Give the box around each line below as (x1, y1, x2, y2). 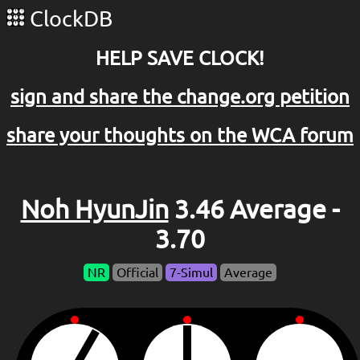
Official (117, 265, 158, 280)
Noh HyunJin (20, 194, 169, 224)
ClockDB (25, 6, 112, 31)
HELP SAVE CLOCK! (96, 47, 264, 69)
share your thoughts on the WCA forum (6, 124, 354, 146)
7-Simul (170, 265, 213, 280)
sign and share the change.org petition (10, 85, 350, 108)
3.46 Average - (168, 194, 340, 224)
